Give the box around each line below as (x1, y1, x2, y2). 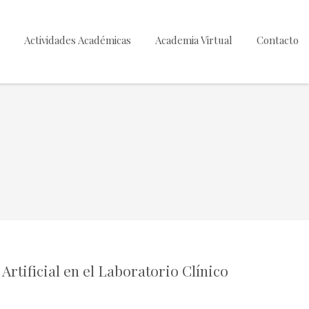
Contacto (257, 33, 299, 47)
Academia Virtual (155, 33, 232, 47)
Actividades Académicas (24, 33, 131, 47)
